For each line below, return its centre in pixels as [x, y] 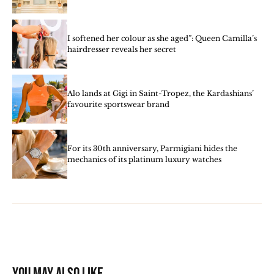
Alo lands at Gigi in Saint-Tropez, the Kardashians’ [161, 94]
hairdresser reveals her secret [122, 50]
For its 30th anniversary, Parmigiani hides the [152, 149]
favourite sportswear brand [118, 105]
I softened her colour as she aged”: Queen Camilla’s [162, 39]
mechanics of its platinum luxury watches [144, 160]
